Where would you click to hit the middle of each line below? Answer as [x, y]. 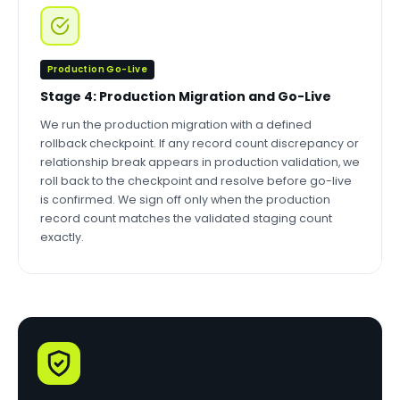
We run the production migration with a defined [176, 125]
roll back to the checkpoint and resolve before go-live [196, 181]
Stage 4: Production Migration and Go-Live [186, 96]
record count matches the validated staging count [186, 218]
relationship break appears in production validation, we [200, 162]
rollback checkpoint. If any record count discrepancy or [200, 143]
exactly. [62, 237]
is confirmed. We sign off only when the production [185, 200]
